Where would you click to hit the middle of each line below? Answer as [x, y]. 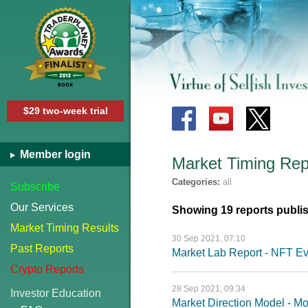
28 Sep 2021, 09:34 [209, 289]
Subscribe [35, 187]
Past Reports [42, 249]
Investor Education [56, 293]
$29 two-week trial [65, 111]
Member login [54, 154]
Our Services [42, 207]
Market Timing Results [65, 228]
